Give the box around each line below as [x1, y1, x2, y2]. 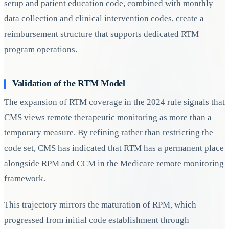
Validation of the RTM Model [12, 78, 125, 88]
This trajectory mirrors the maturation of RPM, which [4, 200, 196, 210]
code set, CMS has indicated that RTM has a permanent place [4, 143, 224, 153]
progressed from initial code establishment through [4, 215, 189, 225]
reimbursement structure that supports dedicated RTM [4, 29, 199, 39]
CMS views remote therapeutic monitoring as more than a [4, 112, 212, 122]
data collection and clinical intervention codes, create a [4, 14, 204, 24]
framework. [4, 173, 45, 184]
